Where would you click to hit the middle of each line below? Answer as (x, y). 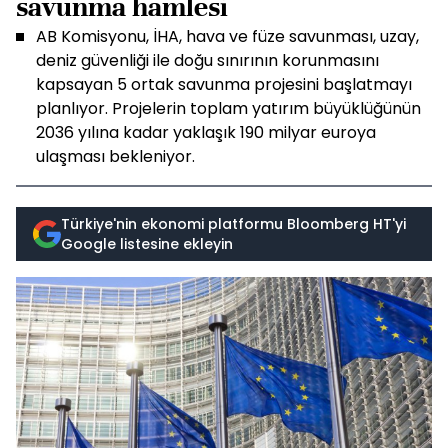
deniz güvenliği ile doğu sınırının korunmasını (207, 60)
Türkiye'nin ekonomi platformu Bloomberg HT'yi (233, 224)
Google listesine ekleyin (147, 244)
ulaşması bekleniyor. (115, 156)
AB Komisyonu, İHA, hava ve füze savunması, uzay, (227, 36)
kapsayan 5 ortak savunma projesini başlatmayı (224, 84)
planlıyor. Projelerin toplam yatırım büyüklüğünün (228, 108)
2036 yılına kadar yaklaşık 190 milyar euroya (206, 132)
